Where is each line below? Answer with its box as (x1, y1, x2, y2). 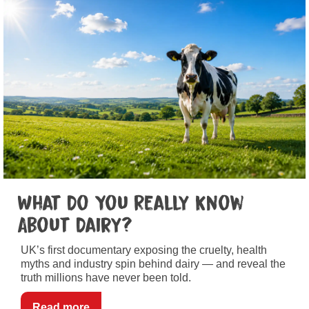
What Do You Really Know (17, 192, 244, 215)
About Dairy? (17, 214, 132, 237)
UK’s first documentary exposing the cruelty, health (21, 243, 267, 256)
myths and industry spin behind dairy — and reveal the (21, 257, 286, 270)
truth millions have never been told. (21, 271, 191, 283)
